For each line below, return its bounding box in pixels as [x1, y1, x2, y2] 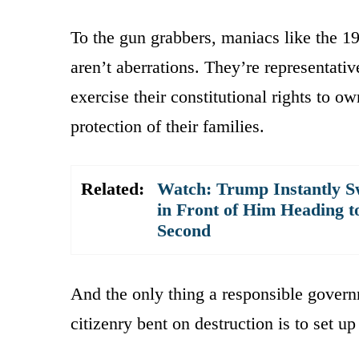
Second [157, 220, 211, 240]
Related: [81, 178, 144, 199]
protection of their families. [71, 115, 264, 136]
